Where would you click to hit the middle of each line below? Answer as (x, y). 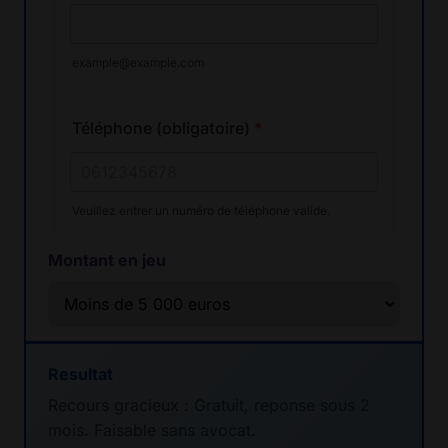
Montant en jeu (107, 260)
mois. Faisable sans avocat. (152, 430)
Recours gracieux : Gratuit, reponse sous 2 (209, 405)
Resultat (80, 374)
